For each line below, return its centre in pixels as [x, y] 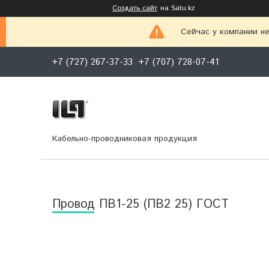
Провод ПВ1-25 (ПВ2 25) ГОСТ [141, 204]
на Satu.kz [178, 8]
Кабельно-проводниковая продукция [125, 138]
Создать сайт [135, 8]
